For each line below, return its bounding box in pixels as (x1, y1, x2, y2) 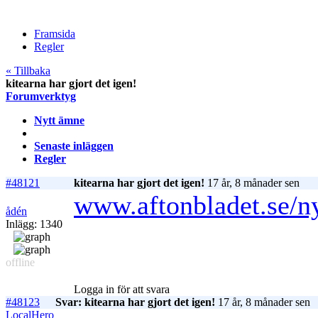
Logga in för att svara (74, 283, 170, 296)
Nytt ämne (34, 114, 84, 127)
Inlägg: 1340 (6, 218, 62, 231)
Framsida (34, 28, 75, 40)
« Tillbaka (6, 65, 50, 77)
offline (6, 256, 35, 269)
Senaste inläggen (34, 140, 114, 153)
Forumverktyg (6, 90, 76, 103)
